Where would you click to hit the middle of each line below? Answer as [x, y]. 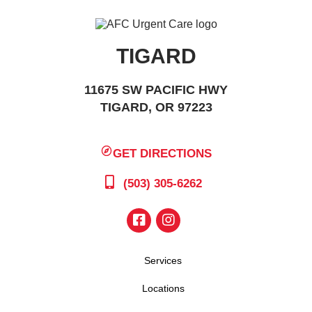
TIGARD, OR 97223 [156, 108]
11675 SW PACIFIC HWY [156, 90]
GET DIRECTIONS [163, 153]
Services [163, 260]
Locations [163, 288]
